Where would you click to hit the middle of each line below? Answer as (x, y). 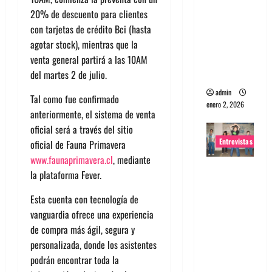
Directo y (226, 60)
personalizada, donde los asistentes (93, 244)
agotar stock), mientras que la (84, 44)
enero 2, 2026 (225, 104)
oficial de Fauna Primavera (78, 144)
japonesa (226, 200)
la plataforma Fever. (66, 175)
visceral (223, 75)
